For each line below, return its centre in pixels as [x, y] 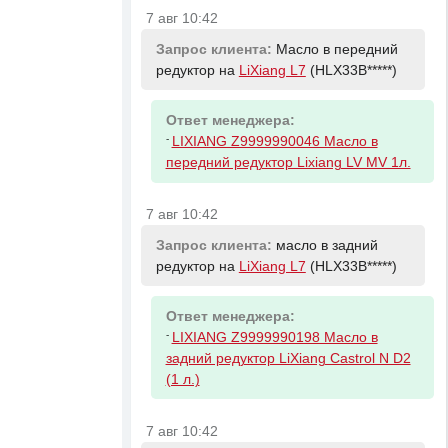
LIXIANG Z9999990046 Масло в [274, 141]
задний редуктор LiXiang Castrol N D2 [288, 358]
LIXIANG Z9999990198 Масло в [274, 337]
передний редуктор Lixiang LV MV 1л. [288, 162]
